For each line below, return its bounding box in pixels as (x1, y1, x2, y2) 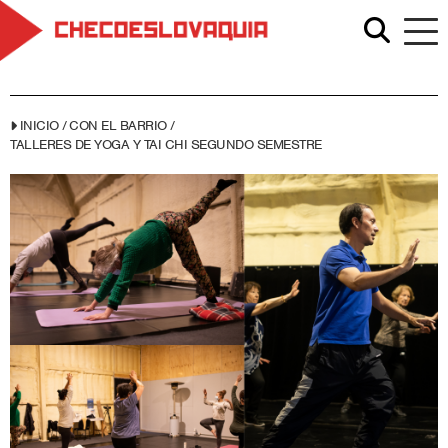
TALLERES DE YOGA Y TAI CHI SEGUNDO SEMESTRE (10, 136, 322, 153)
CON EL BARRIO (69, 117, 167, 134)
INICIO (19, 117, 59, 134)
